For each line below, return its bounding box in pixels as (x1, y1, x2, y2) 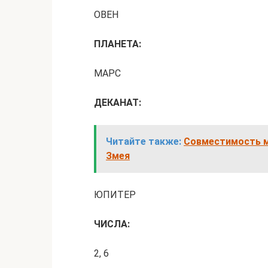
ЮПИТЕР (94, 189, 136, 200)
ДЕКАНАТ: (94, 97, 141, 108)
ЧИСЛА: (94, 218, 130, 230)
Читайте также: (106, 136, 181, 147)
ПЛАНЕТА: (94, 38, 141, 50)
